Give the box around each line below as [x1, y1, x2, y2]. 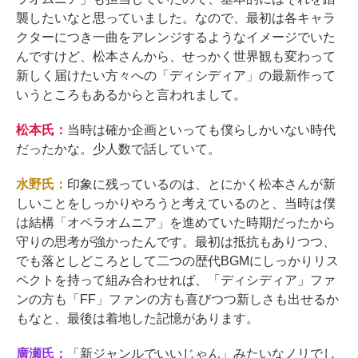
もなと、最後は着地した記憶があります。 [16, 312, 259, 326]
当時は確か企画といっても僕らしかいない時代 [66, 123, 336, 137]
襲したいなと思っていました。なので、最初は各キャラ [16, 11, 336, 26]
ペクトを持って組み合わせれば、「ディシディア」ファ [16, 273, 336, 288]
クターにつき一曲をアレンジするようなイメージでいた [16, 30, 336, 45]
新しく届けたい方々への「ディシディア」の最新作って [16, 69, 336, 83]
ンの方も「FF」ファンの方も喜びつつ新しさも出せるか [16, 292, 339, 307]
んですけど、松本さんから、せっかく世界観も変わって [16, 50, 336, 64]
